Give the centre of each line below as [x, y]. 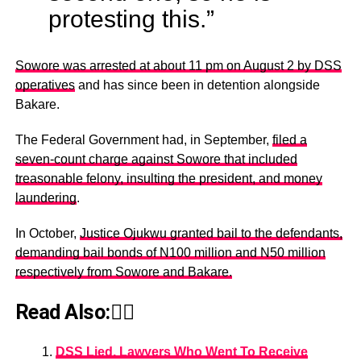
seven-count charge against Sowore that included [156, 160]
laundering [46, 198]
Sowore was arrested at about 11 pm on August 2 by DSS [178, 66]
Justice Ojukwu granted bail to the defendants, [211, 234]
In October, [47, 234]
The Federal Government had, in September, [143, 140]
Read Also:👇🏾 [75, 312]
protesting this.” [131, 19]
